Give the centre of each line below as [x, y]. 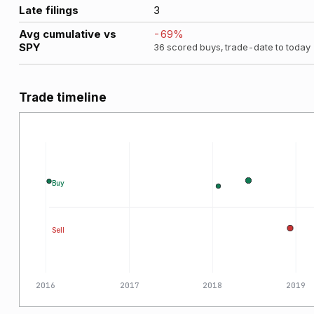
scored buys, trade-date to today [238, 47]
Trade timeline [63, 97]
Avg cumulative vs [68, 34]
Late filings [49, 10]
